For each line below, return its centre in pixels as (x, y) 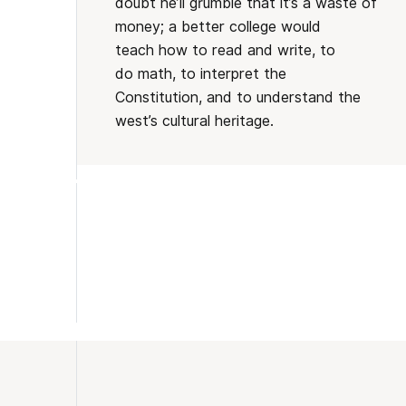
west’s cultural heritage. (194, 121)
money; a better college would (217, 27)
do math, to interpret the (200, 74)
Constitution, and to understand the (237, 97)
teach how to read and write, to (225, 50)
